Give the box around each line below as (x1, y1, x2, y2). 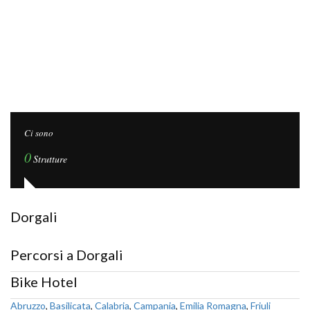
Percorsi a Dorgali (10, 246, 123, 263)
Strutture (33, 152, 67, 165)
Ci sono (24, 127, 53, 139)
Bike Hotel (10, 273, 77, 290)
